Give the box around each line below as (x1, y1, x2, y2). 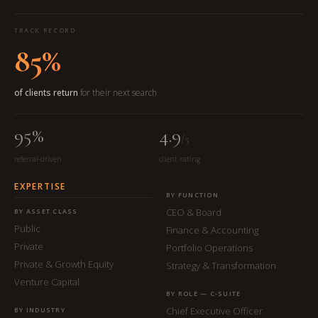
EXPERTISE (14, 180, 67, 192)
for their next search (78, 87, 157, 99)
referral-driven (14, 154, 62, 164)
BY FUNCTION (166, 190, 219, 199)
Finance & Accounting (166, 224, 258, 236)
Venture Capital (14, 275, 79, 288)
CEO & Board (166, 206, 221, 219)
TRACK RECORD (14, 26, 76, 35)
